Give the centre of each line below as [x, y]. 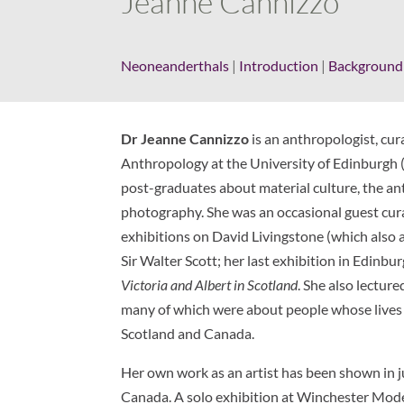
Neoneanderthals [175, 65]
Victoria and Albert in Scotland [210, 284]
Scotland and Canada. [188, 333]
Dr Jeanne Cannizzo [185, 138]
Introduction [279, 65]
